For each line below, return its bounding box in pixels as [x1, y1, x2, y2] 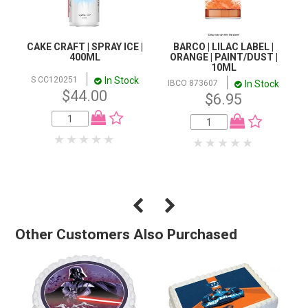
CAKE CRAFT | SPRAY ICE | [26, 41, 143, 53]
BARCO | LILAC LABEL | [173, 41, 274, 53]
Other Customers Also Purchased [15, 225, 238, 243]
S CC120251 [30, 75, 78, 85]
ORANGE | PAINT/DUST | [169, 52, 278, 63]
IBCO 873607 [168, 78, 219, 89]
